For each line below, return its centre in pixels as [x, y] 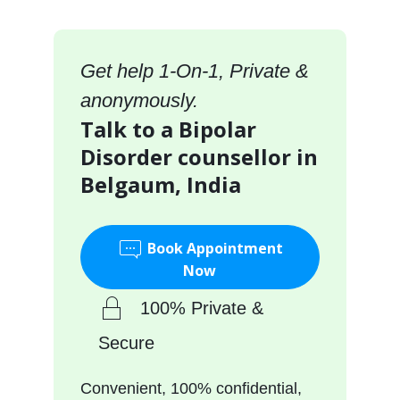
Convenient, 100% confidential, [191, 388]
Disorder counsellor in [199, 156]
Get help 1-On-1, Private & [194, 71]
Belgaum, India [160, 184]
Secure [126, 342]
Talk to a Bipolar [168, 129]
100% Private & [201, 308]
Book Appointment [213, 249]
